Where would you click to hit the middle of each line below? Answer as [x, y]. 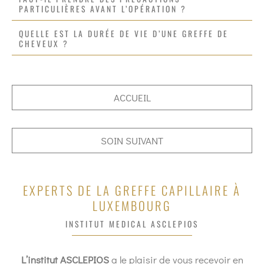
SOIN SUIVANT [132, 141]
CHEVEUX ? [44, 44]
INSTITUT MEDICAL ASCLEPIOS [132, 224]
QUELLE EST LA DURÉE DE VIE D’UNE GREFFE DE [124, 34]
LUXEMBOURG [132, 206]
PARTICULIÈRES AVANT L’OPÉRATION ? [103, 9]
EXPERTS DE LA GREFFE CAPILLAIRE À [132, 190]
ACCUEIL [132, 98]
